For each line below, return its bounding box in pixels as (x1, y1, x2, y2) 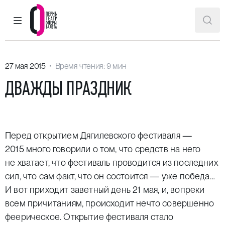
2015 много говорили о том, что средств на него (5, 144, 201, 154)
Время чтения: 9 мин (55, 61, 127, 71)
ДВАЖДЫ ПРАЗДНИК (5, 76, 132, 100)
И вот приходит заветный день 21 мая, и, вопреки (5, 184, 205, 195)
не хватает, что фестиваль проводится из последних (5, 157, 218, 168)
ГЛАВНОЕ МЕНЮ (17, 18, 72, 30)
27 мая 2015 (5, 61, 46, 71)
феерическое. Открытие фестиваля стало (5, 211, 174, 222)
